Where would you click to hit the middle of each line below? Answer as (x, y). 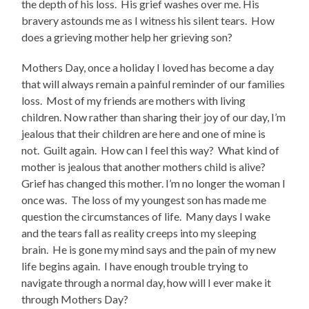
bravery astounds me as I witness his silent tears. (134, 21)
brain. (35, 250)
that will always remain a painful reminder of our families (153, 84)
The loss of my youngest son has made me (169, 200)
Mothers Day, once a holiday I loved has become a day (148, 68)
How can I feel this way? (158, 150)
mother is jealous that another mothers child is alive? (144, 167)
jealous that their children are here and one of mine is (144, 134)
